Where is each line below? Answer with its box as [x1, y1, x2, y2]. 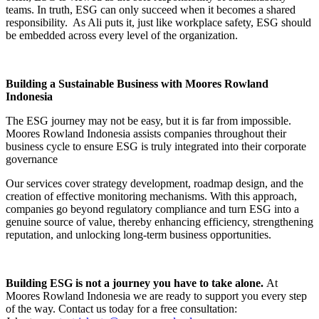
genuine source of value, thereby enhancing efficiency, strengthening [6, 215, 313, 228]
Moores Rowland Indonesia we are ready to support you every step [6, 289, 307, 302]
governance [6, 152, 58, 165]
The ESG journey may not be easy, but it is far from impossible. [6, 114, 291, 127]
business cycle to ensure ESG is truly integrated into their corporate [6, 140, 306, 152]
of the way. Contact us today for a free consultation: [6, 302, 237, 315]
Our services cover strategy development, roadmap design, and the [6, 177, 303, 189]
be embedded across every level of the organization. [6, 28, 238, 41]
